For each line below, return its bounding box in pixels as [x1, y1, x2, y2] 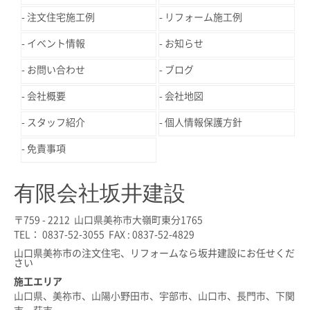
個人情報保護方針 [165, 117, 243, 127]
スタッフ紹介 [27, 117, 85, 127]
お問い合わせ [27, 64, 85, 75]
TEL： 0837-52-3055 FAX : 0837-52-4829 [14, 229, 194, 239]
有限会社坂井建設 [14, 176, 185, 207]
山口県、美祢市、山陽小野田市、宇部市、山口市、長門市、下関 [14, 291, 295, 301]
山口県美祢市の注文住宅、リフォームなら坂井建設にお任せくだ [14, 248, 295, 259]
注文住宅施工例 [27, 12, 95, 22]
